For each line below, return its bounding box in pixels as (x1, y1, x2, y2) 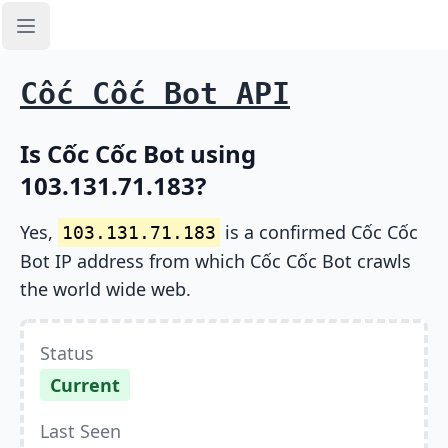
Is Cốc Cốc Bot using (20, 137, 256, 170)
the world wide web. (20, 277, 191, 301)
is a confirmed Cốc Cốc (220, 220, 418, 244)
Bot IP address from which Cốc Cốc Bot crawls (20, 249, 411, 273)
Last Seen (40, 419, 121, 443)
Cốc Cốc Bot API (20, 76, 290, 111)
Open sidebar (24, 25, 128, 48)
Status (40, 341, 94, 365)
